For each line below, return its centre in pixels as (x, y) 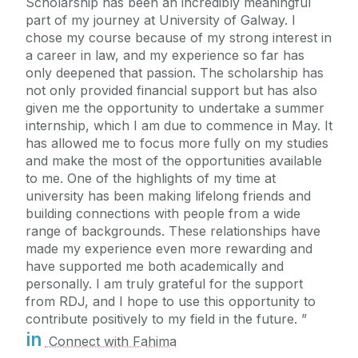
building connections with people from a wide (163, 213)
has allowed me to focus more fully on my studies (177, 143)
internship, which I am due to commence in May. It (179, 125)
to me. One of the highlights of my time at (151, 178)
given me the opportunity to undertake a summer (175, 107)
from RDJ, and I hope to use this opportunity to (171, 301)
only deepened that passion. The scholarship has (175, 72)
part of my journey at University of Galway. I (161, 20)
